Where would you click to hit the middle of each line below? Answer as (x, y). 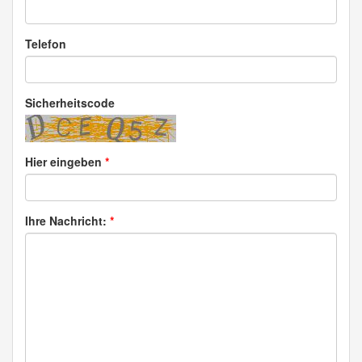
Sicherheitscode (70, 103)
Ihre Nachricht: (67, 221)
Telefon (46, 44)
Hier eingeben (65, 162)
